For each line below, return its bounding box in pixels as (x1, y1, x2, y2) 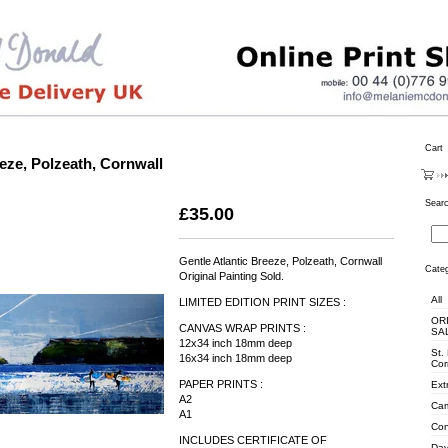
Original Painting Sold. (179, 270, 284, 283)
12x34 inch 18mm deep (179, 337, 292, 350)
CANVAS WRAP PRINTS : (179, 322, 306, 335)
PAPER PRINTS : (179, 378, 263, 391)
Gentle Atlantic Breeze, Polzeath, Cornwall (179, 255, 382, 268)
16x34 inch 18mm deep (179, 352, 292, 365)
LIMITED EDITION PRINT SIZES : (179, 296, 346, 309)
